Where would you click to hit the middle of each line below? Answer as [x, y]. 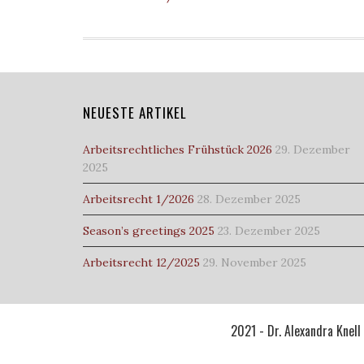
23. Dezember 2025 [269, 231]
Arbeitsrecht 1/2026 [139, 199]
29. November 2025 [255, 262]
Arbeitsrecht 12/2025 [141, 262]
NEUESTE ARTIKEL [135, 113]
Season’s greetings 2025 [149, 231]
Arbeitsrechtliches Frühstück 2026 [178, 149]
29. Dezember [313, 149]
